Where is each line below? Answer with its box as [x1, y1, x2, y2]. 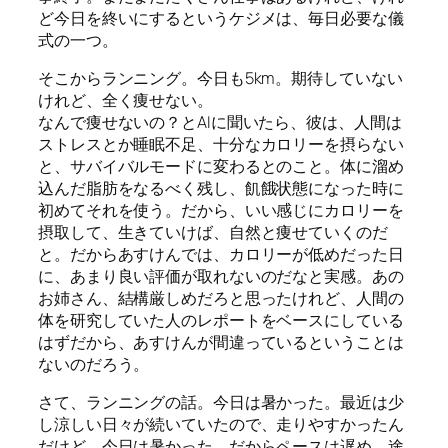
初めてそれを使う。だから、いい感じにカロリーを [38, 199, 404, 222]
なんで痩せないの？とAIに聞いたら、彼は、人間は [38, 111, 402, 134]
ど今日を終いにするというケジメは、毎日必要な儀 [38, 6, 404, 29]
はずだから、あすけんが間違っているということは [38, 331, 404, 354]
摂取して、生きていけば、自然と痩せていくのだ [38, 221, 388, 244]
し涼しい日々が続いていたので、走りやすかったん [38, 413, 404, 436]
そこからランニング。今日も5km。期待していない [38, 67, 403, 90]
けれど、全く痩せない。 [38, 89, 213, 112]
